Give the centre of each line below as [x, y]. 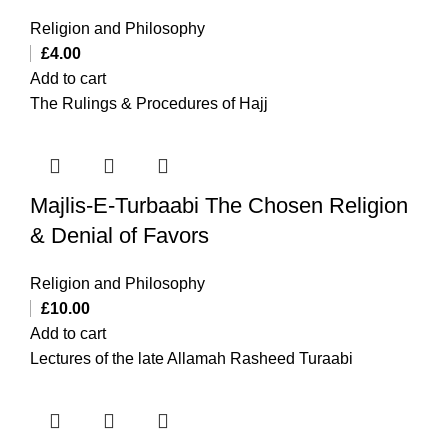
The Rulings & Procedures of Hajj [149, 103]
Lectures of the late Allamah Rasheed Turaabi [191, 358]
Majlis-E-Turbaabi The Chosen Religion [219, 205]
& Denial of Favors [119, 235]
